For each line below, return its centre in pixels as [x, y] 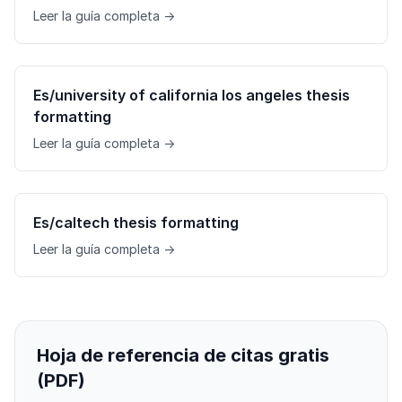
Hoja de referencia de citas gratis [183, 356]
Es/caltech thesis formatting [136, 223]
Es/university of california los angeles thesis [192, 96]
